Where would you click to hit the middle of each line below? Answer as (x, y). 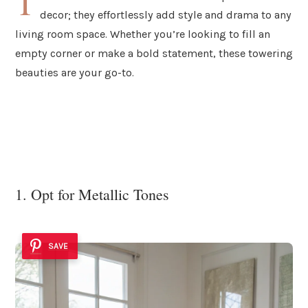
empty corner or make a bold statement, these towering (154, 53)
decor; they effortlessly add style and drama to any (166, 14)
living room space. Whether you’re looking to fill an (143, 34)
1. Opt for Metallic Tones (92, 195)
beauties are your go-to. (75, 72)
